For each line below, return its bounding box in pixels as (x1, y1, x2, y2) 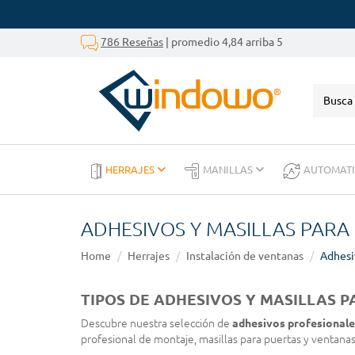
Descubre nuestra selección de (81, 317, 232, 330)
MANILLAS (203, 164, 255, 175)
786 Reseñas (101, 35, 163, 48)
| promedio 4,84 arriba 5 (163, 35, 283, 48)
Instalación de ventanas (186, 250, 303, 262)
